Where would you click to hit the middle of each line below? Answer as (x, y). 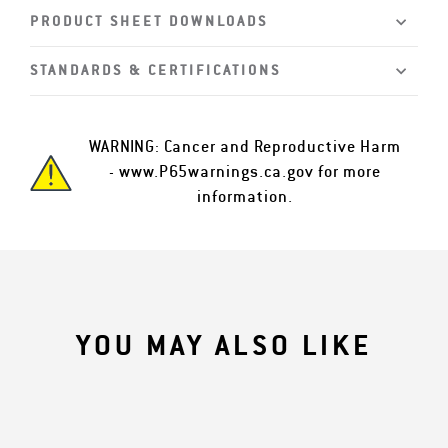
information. (245, 197)
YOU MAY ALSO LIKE (224, 346)
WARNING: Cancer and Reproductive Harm (245, 147)
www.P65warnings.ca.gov (216, 172)
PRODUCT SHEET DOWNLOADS (149, 22)
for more (347, 172)
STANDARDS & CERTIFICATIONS (155, 71)
